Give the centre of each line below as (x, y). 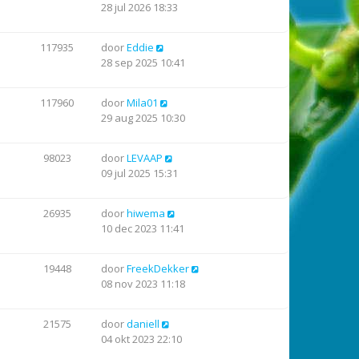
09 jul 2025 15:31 (139, 173)
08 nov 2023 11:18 (143, 284)
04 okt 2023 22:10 (141, 339)
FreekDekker (158, 268)
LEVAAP (145, 158)
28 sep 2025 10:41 (143, 63)
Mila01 (142, 103)
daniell (143, 324)
